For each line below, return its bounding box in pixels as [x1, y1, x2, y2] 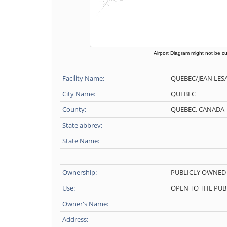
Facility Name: [62, 73, 104, 83]
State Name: [62, 136, 99, 145]
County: [62, 105, 86, 114]
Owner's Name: [62, 199, 108, 208]
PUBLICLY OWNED [171, 168, 226, 177]
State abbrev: [62, 121, 102, 130]
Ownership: [62, 168, 97, 177]
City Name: [62, 89, 95, 98]
